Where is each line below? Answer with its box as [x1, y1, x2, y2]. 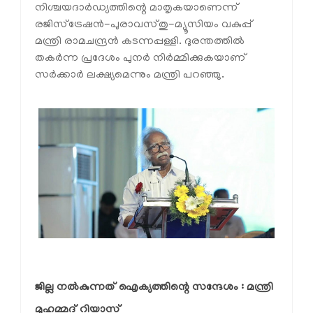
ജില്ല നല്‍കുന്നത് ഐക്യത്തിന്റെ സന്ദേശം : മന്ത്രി [35, 282, 273, 295]
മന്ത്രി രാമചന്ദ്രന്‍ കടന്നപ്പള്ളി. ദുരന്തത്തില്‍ [35, 35, 245, 48]
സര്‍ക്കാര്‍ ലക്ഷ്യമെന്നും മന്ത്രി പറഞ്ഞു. [35, 68, 224, 82]
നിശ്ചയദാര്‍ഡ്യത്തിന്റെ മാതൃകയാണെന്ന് [35, 1, 239, 15]
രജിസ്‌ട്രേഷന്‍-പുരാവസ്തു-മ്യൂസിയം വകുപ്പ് [35, 18, 253, 31]
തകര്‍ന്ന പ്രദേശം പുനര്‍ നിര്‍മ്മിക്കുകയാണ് [35, 52, 247, 65]
